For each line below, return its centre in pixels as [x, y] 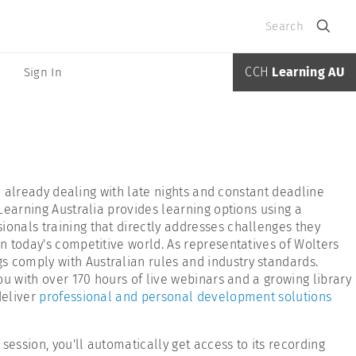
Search [284, 26]
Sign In [43, 72]
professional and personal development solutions [186, 297]
